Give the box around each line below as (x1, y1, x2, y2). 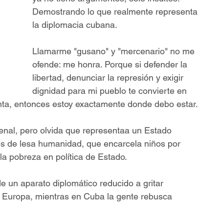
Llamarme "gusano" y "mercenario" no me (32, 46, 197, 57)
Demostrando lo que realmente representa (32, 6, 200, 17)
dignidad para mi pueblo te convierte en (32, 86, 189, 96)
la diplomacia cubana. (32, 20, 117, 30)
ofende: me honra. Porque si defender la (32, 59, 190, 70)
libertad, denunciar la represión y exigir (32, 72, 186, 83)
